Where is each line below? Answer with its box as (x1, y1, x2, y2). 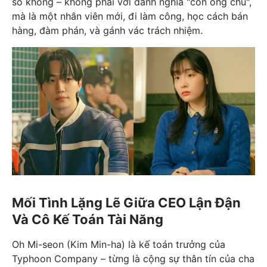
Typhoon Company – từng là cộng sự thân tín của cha (12, 253, 254, 265)
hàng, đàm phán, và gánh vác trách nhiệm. (12, 24, 203, 36)
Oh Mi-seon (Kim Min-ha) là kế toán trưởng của (12, 238, 225, 251)
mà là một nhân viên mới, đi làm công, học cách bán (12, 10, 248, 22)
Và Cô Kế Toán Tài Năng (12, 212, 163, 228)
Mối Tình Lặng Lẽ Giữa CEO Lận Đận (12, 195, 241, 211)
